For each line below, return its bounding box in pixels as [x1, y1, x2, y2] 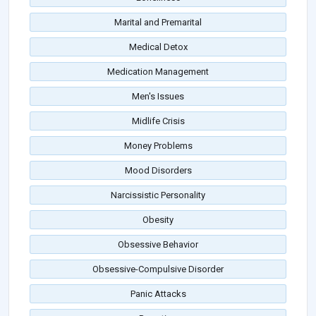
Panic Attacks [130, 288, 186, 300]
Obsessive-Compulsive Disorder [92, 264, 224, 275]
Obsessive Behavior [118, 239, 198, 250]
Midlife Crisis [131, 116, 185, 127]
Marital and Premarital [114, 17, 202, 28]
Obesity [142, 214, 174, 226]
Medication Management [107, 66, 209, 78]
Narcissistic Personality [111, 190, 205, 201]
